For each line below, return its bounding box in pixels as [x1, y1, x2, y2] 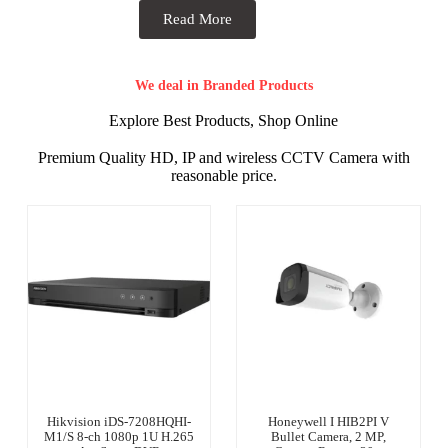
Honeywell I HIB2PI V [268, 413, 390, 429]
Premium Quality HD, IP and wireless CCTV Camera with [37, 149, 410, 166]
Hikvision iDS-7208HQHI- [47, 413, 192, 429]
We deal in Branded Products [134, 78, 313, 93]
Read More [162, 11, 232, 27]
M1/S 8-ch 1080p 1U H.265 [44, 428, 195, 444]
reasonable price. [170, 167, 277, 184]
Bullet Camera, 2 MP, [271, 428, 387, 444]
